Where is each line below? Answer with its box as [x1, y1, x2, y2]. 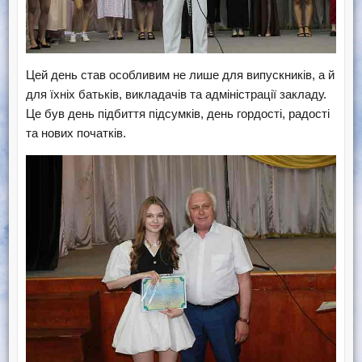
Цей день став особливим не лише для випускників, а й [25, 67, 335, 82]
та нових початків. [25, 125, 126, 140]
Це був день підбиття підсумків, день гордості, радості [25, 106, 330, 120]
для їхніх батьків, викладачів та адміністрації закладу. [25, 86, 326, 101]
